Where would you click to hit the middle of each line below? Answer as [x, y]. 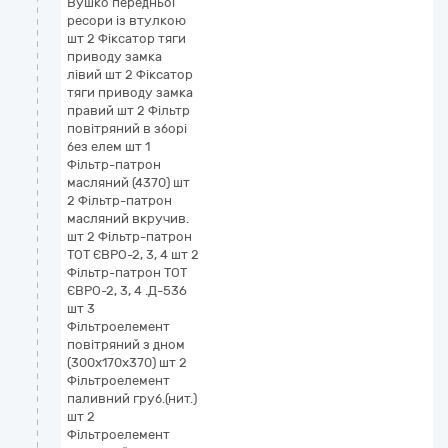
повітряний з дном [126, 344]
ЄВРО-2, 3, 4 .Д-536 [127, 290]
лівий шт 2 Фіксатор [130, 74]
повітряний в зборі [127, 128]
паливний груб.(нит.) [132, 398]
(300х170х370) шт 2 [127, 362]
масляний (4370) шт [128, 182]
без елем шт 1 [108, 146]
